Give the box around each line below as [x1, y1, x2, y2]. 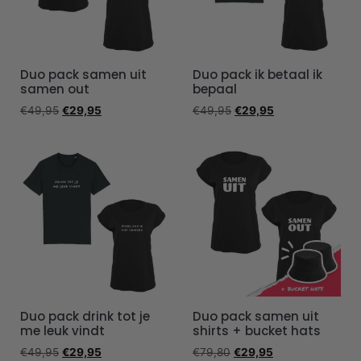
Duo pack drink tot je [20, 307, 150, 325]
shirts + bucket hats [193, 322, 321, 339]
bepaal [193, 80, 237, 98]
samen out [20, 80, 89, 98]
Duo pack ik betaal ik [193, 65, 322, 83]
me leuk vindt [20, 322, 105, 339]
